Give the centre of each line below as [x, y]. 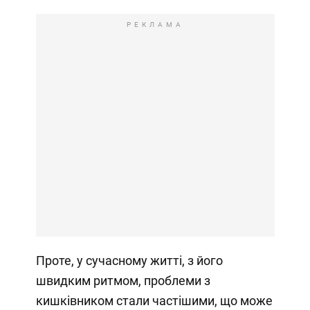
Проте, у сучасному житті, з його [129, 261]
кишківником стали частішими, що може [154, 301]
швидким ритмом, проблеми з [123, 281]
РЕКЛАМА [155, 25]
